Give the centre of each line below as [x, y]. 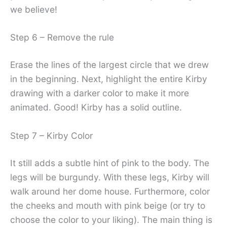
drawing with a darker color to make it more [100, 93]
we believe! [34, 9]
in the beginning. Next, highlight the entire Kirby [109, 79]
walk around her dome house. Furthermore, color [110, 191]
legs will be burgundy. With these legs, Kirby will [110, 177]
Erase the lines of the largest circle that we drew [109, 65]
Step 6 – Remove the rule [62, 37]
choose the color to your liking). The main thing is [111, 219]
